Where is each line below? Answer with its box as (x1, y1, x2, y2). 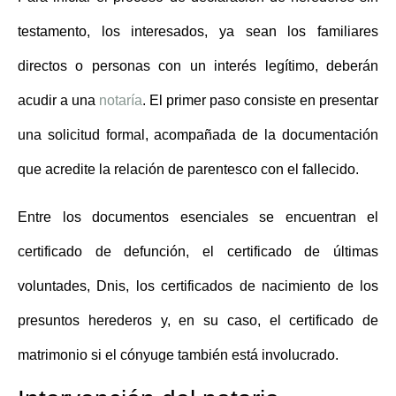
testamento (18, 24, 87, 40)
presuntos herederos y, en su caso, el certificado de (18, 312, 378, 328)
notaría (99, 93, 142, 109)
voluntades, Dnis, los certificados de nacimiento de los (18, 278, 378, 293)
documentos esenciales (92, 209, 248, 225)
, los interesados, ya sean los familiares (87, 24, 378, 40)
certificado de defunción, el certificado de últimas (18, 243, 378, 259)
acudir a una (18, 93, 99, 109)
